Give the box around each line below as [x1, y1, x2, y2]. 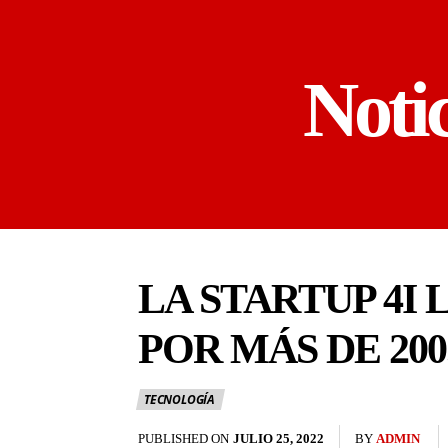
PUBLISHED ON [138, 431, 229, 446]
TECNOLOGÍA [144, 391, 215, 408]
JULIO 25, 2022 [233, 431, 324, 446]
